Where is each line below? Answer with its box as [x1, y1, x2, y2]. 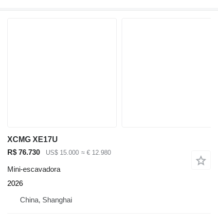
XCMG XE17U [7, 135, 58, 144]
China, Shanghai [20, 195, 72, 204]
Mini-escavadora [7, 164, 60, 173]
